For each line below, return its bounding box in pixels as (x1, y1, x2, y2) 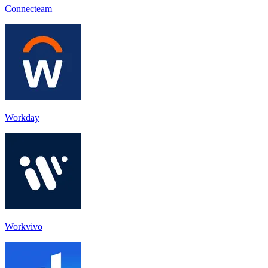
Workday (5, 112, 39, 123)
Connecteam (5, 3, 52, 14)
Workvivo (5, 221, 42, 232)
